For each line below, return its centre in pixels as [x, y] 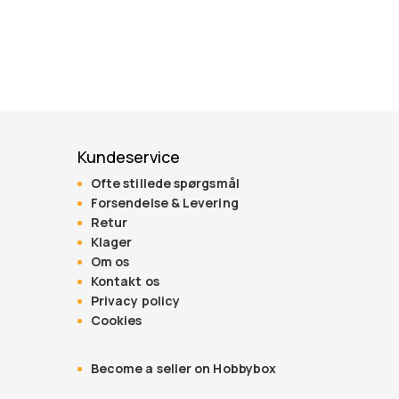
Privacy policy [135, 301]
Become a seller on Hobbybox [183, 369]
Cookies [116, 321]
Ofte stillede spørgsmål [165, 183]
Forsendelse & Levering [164, 203]
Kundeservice [128, 157]
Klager [111, 242]
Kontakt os [125, 281]
